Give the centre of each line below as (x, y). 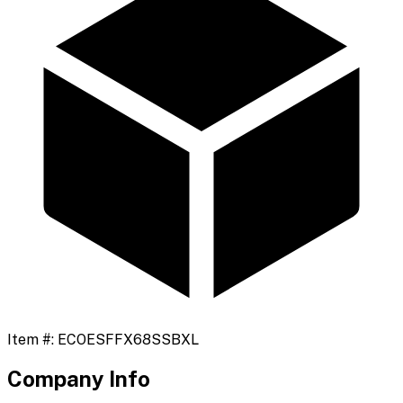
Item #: (32, 340)
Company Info (79, 379)
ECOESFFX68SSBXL (128, 340)
